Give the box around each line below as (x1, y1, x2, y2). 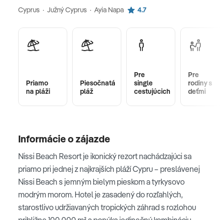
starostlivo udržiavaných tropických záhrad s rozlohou (18, 202, 196, 212)
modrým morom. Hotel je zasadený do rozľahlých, (18, 189, 183, 199)
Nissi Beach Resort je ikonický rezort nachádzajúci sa (18, 151, 192, 161)
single (134, 78, 153, 87)
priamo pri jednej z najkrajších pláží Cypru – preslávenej (18, 164, 200, 174)
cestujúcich (134, 86, 170, 96)
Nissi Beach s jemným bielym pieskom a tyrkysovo (18, 176, 185, 187)
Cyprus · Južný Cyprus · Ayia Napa (18, 5, 125, 14)
